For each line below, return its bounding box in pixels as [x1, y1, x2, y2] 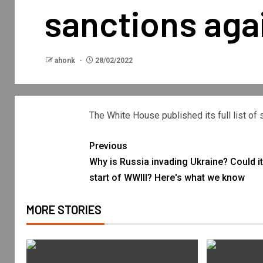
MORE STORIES [26, 203, 102, 217]
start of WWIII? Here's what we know [89, 172, 245, 183]
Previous [89, 140, 127, 151]
